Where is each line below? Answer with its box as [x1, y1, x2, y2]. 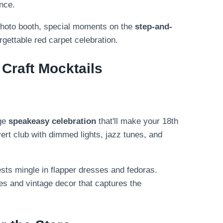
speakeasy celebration [8, 116, 96, 126]
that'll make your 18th [96, 116, 178, 126]
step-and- [135, 22, 172, 32]
